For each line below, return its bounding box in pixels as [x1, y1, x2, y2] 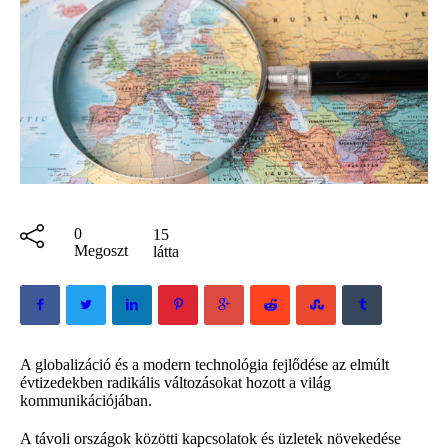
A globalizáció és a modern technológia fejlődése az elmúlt [20, 355, 389, 373]
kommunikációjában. [20, 391, 152, 409]
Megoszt [74, 241, 128, 259]
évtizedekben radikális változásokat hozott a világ [20, 373, 331, 391]
